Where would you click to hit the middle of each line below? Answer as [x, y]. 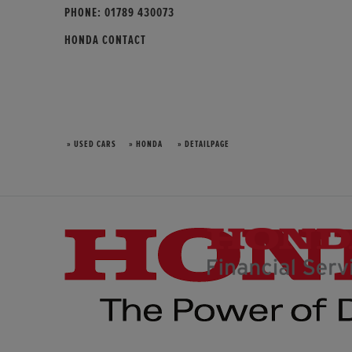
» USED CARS [90, 144]
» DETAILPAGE [202, 144]
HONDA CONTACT [105, 40]
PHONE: [84, 12]
